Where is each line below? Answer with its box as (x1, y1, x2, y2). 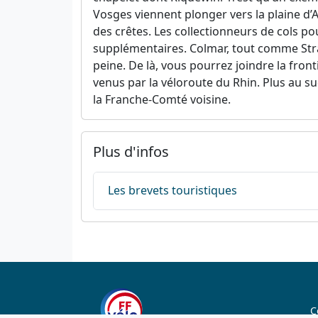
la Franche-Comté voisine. (93, 91, 231, 107)
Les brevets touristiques (108, 182, 237, 199)
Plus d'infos (93, 141, 169, 161)
